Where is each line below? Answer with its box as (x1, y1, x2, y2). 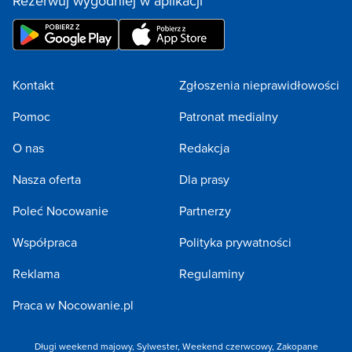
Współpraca (13, 233, 77, 251)
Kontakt (13, 76, 54, 93)
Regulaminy (179, 265, 244, 282)
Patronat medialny (179, 108, 278, 125)
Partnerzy (179, 202, 231, 219)
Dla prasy (179, 170, 229, 188)
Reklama (13, 265, 60, 282)
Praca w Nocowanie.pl (13, 296, 134, 313)
